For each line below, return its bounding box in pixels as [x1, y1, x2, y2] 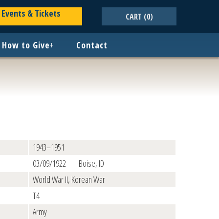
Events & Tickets [1, 7, 61, 19]
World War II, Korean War [33, 174, 105, 185]
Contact [76, 39, 108, 51]
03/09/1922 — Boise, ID [33, 157, 104, 169]
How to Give [2, 39, 50, 51]
